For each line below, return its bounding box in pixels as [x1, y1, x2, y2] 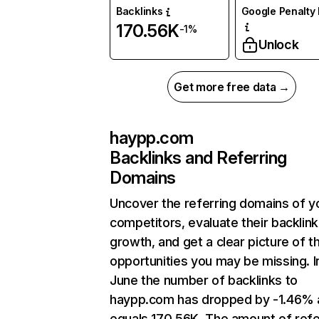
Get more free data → [174, 80, 290, 95]
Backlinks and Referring [110, 147, 287, 169]
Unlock [258, 37, 299, 53]
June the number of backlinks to [110, 273, 298, 288]
